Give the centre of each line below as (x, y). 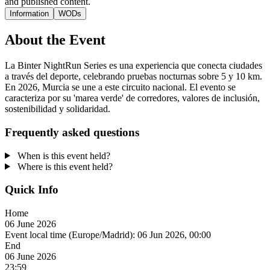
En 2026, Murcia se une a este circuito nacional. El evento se (120, 87)
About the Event (55, 40)
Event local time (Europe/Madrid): (71, 235)
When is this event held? (62, 155)
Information (29, 14)
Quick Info (32, 190)
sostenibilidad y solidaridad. (58, 109)
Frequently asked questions (72, 132)
